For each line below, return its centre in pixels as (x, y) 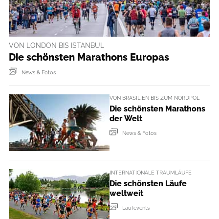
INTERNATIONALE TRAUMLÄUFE (151, 173)
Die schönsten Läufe (148, 183)
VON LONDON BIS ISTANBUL (56, 45)
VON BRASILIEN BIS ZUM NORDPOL (154, 98)
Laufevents (136, 208)
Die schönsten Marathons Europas (89, 57)
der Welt (126, 118)
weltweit (126, 193)
